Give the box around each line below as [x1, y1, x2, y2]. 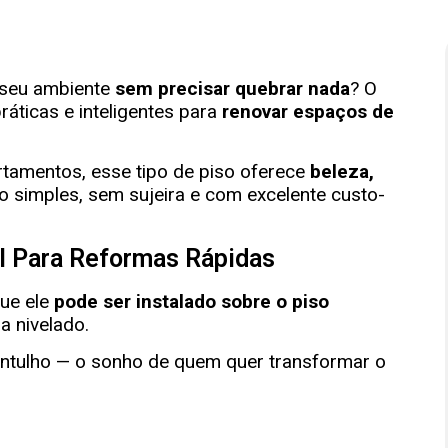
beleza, [310, 160, 374, 184]
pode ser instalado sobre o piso [54, 289, 329, 313]
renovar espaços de [222, 99, 394, 123]
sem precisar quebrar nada [115, 76, 350, 100]
